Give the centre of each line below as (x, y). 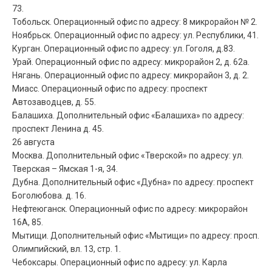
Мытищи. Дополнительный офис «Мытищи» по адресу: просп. (136, 235)
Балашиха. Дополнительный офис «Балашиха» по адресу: (128, 115)
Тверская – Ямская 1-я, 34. (65, 168)
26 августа (33, 142)
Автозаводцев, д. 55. (54, 102)
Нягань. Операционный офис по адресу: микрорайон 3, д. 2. (131, 75)
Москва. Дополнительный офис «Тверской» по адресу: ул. (128, 155)
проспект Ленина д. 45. (58, 128)
